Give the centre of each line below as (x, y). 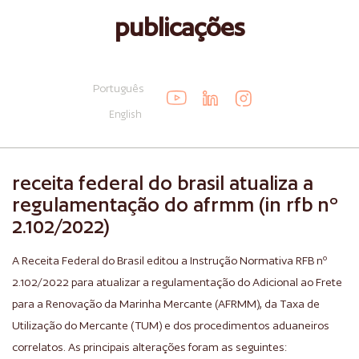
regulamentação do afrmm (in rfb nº (175, 205)
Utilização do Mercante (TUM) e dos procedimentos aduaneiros (171, 325)
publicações (179, 27)
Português (118, 88)
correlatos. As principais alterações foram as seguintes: (149, 347)
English (125, 114)
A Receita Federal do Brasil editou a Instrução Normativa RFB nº (169, 260)
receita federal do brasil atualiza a (163, 183)
